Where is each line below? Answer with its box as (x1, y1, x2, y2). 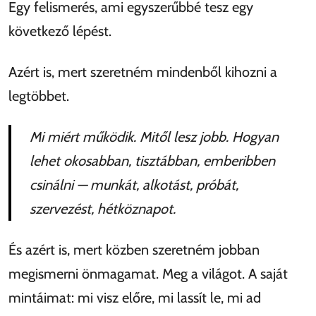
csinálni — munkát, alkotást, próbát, (30, 176, 238, 193)
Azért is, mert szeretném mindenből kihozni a (8, 63, 277, 80)
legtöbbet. (8, 87, 69, 104)
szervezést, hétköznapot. (30, 200, 176, 217)
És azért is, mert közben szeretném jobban (8, 241, 260, 258)
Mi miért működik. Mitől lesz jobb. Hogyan (30, 128, 279, 145)
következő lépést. (8, 22, 111, 39)
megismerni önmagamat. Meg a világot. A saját (8, 265, 288, 282)
